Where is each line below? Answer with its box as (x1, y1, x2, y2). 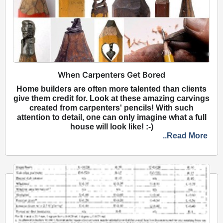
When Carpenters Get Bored (58, 70, 165, 80)
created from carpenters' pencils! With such (29, 104, 194, 112)
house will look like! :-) (70, 122, 153, 131)
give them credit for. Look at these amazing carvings (13, 94, 210, 103)
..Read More (163, 131, 208, 140)
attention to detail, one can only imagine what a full (16, 113, 207, 122)
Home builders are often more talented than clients (16, 85, 207, 94)
